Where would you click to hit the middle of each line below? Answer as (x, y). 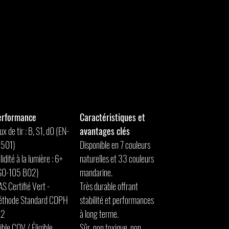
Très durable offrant (109, 186)
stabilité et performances (117, 200)
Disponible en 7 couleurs (115, 145)
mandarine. (96, 172)
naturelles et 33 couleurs (117, 158)
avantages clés (105, 131)
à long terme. (99, 214)
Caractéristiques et (112, 117)
